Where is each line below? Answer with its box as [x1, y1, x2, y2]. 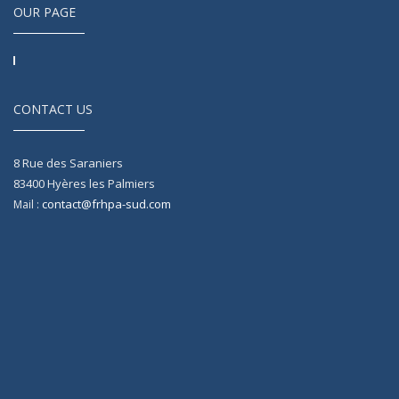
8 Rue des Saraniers [13, 155, 123, 172]
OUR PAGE [13, 4, 76, 21]
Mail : [13, 197, 42, 213]
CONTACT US [13, 101, 93, 118]
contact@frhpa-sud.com [42, 196, 171, 213]
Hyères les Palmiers [47, 175, 155, 192]
